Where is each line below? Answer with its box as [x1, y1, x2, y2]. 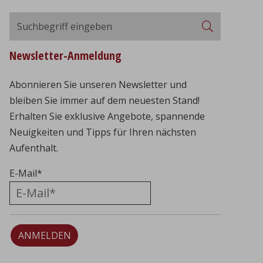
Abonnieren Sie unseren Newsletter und [9, 77, 187, 91]
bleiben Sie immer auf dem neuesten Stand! [9, 93, 200, 107]
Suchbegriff [8, 13, 60, 26]
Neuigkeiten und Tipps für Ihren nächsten [9, 125, 196, 139]
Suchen [213, 19, 245, 29]
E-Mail [9, 166, 37, 180]
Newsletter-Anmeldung [9, 47, 122, 63]
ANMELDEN [18, 228, 71, 242]
